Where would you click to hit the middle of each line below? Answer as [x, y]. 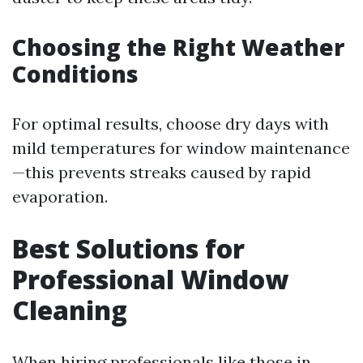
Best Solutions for [128, 248]
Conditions [75, 74]
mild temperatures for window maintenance [181, 148]
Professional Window [150, 279]
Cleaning [70, 310]
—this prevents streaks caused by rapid [162, 172]
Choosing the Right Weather [178, 47]
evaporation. [60, 196]
